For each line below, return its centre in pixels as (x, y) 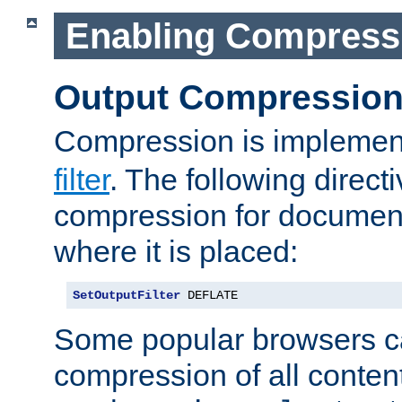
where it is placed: (176, 252)
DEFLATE (209, 296)
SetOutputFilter (127, 296)
